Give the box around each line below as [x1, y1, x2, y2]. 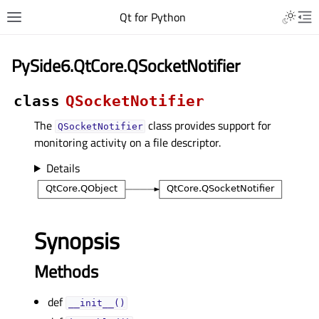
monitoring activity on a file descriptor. [34, 134, 221, 151]
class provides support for [145, 117, 272, 134]
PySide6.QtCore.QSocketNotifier [11, 53, 240, 78]
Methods [34, 258, 98, 284]
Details [46, 159, 80, 177]
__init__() [68, 297, 125, 308]
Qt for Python [119, 9, 186, 26]
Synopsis [34, 223, 120, 258]
